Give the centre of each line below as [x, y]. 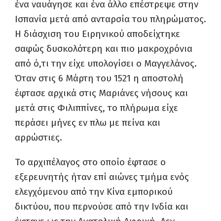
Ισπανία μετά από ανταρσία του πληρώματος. [110, 19]
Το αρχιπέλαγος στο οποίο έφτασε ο [90, 162]
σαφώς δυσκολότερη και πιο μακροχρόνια [104, 49]
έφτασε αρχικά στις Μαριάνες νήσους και [101, 93]
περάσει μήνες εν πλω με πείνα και [88, 123]
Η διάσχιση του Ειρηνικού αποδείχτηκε [97, 34]
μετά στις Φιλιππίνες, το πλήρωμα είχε [96, 108]
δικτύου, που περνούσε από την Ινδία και [102, 206]
